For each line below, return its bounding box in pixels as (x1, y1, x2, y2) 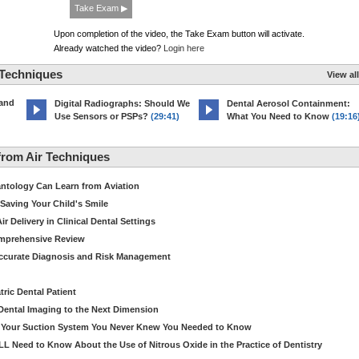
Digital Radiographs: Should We (54, 99, 190, 108)
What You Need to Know (227, 111, 329, 121)
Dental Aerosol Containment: (227, 99, 350, 108)
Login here (163, 43, 204, 53)
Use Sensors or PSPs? (54, 111, 148, 121)
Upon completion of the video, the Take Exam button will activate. (54, 29, 305, 38)
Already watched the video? (54, 43, 163, 53)
